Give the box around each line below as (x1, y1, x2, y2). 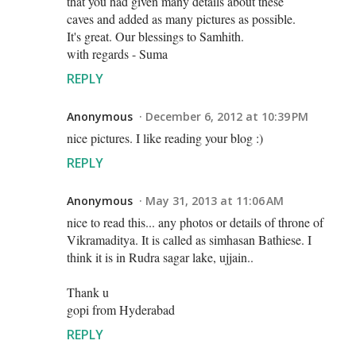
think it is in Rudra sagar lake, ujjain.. (67, 248, 253, 265)
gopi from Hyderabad (67, 300, 175, 318)
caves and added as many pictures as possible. (67, 10, 296, 27)
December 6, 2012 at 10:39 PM (145, 108, 308, 124)
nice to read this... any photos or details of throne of (67, 213, 323, 230)
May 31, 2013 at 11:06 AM (145, 192, 284, 208)
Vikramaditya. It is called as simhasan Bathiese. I (67, 230, 311, 248)
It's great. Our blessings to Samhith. (67, 27, 244, 44)
